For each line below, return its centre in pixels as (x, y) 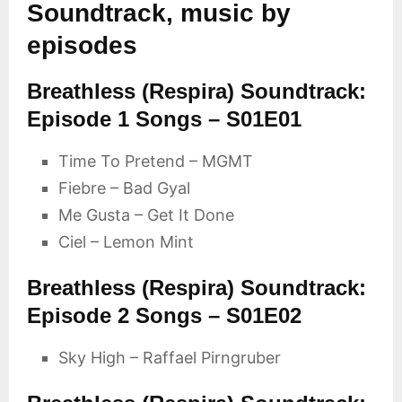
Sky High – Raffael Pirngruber (170, 358)
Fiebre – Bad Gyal (124, 188)
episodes (82, 46)
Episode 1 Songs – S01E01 (164, 119)
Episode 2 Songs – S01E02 (164, 316)
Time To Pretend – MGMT (156, 162)
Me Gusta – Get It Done (146, 215)
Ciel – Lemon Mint (126, 242)
